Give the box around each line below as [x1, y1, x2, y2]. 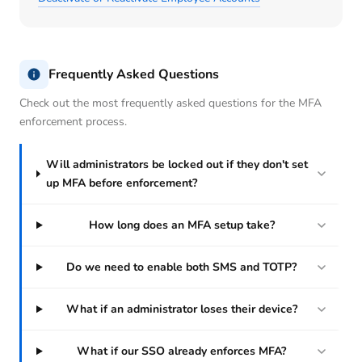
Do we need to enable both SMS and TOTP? [66, 259, 297, 276]
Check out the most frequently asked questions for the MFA [19, 95, 322, 112]
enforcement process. [19, 114, 127, 130]
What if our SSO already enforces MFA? [77, 343, 287, 360]
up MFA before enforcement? [45, 175, 197, 192]
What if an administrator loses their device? [65, 301, 297, 318]
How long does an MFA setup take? [88, 217, 275, 234]
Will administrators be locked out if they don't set [45, 157, 308, 173]
